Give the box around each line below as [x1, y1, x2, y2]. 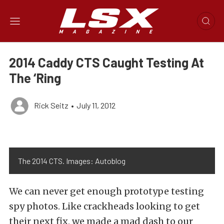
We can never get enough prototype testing [9, 185, 204, 197]
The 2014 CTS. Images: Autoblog [18, 156, 125, 165]
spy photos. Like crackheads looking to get [9, 200, 200, 212]
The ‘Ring [9, 70, 61, 85]
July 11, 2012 [76, 100, 115, 110]
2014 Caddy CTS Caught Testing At [9, 54, 204, 70]
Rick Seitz [34, 100, 68, 110]
